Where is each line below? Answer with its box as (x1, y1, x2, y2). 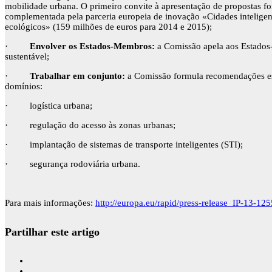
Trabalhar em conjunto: (30, 71, 125, 81)
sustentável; (5, 52, 49, 62)
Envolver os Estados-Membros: (30, 41, 157, 52)
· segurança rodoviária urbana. (5, 159, 140, 169)
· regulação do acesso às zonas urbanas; (5, 120, 175, 131)
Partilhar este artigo (5, 226, 100, 239)
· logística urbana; (5, 101, 92, 111)
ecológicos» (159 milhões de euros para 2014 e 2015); (5, 22, 212, 32)
